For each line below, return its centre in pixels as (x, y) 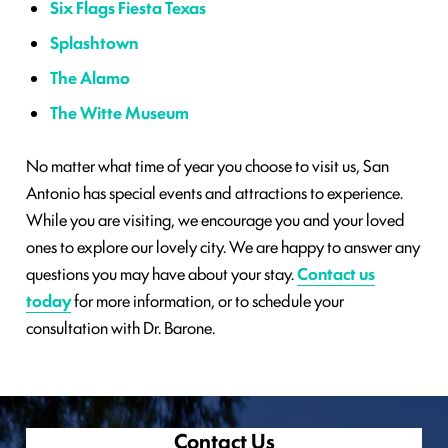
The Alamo (90, 77)
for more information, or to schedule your (207, 300)
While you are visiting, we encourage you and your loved (215, 219)
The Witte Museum (119, 112)
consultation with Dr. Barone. (120, 327)
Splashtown (94, 42)
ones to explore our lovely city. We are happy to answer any (223, 246)
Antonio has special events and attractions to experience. (214, 192)
